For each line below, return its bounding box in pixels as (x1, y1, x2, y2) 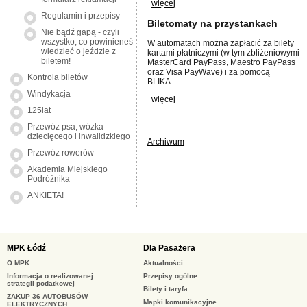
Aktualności (143, 259, 184, 267)
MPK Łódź (7, 243, 46, 253)
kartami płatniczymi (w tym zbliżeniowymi (147, 48, 300, 58)
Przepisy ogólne (143, 272, 198, 280)
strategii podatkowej (7, 280, 75, 287)
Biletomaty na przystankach (147, 18, 278, 29)
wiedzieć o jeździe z (41, 47, 116, 56)
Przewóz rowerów (27, 148, 94, 158)
